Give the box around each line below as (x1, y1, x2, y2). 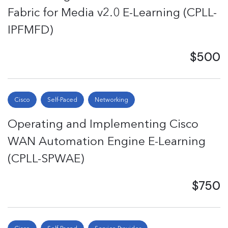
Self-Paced (47, 96, 77, 103)
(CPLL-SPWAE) (8, 151, 84, 165)
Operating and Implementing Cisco (8, 117, 198, 131)
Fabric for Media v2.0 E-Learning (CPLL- (8, 5, 217, 19)
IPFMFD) (8, 22, 53, 37)
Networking (95, 96, 128, 103)
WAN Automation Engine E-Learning (8, 134, 206, 148)
